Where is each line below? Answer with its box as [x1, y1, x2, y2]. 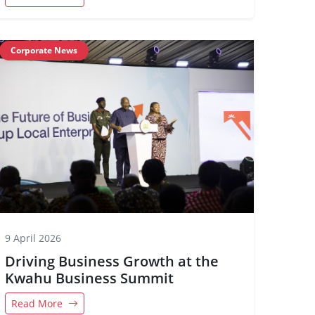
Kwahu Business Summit [5, 269, 174, 288]
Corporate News [11, 44, 77, 56]
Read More [11, 297, 65, 310]
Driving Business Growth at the [5, 252, 219, 271]
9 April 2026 [5, 231, 61, 245]
